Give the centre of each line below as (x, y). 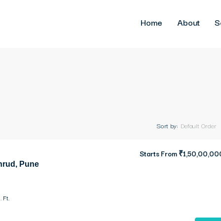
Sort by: (167, 125)
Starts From (159, 153)
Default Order (198, 125)
